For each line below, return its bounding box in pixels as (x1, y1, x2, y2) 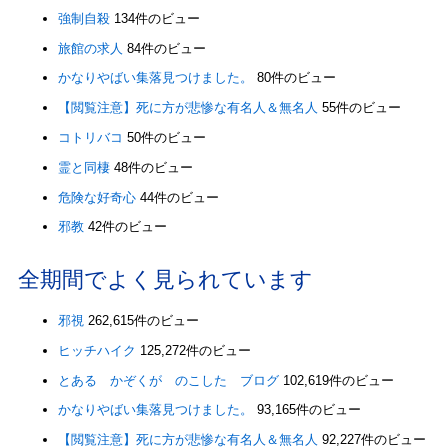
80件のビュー (256, 70, 336, 86)
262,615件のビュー (87, 313, 199, 329)
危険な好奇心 (57, 189, 136, 205)
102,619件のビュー (282, 372, 394, 388)
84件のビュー (126, 40, 206, 56)
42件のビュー (87, 219, 167, 235)
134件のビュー (113, 10, 200, 26)
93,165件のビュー (256, 402, 361, 418)
